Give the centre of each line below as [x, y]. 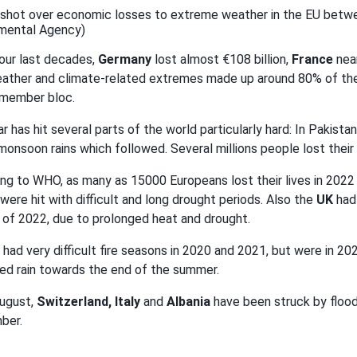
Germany [125, 60]
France [312, 60]
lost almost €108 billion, [222, 60]
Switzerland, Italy [88, 302]
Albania [187, 302]
